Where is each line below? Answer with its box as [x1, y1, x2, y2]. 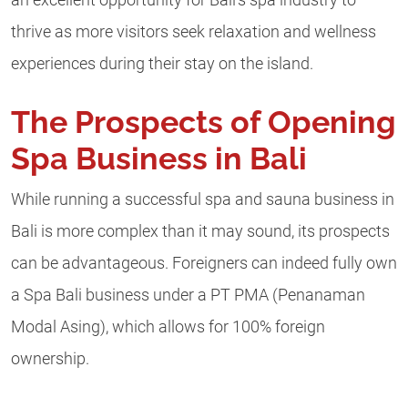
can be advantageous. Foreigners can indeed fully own [11, 254, 397, 273]
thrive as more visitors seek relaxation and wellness [11, 22, 376, 41]
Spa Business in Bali [11, 140, 307, 178]
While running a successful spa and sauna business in [11, 190, 394, 209]
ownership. [11, 350, 89, 369]
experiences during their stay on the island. [11, 54, 313, 73]
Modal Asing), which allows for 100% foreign [11, 318, 325, 337]
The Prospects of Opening [11, 104, 396, 141]
